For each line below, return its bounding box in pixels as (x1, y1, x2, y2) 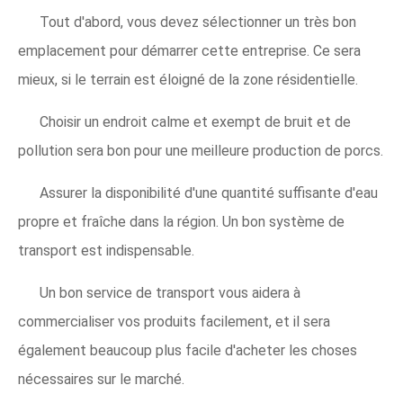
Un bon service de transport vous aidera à (40, 284, 300, 302)
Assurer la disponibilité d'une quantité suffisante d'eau (40, 184, 378, 202)
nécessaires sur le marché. (18, 371, 184, 389)
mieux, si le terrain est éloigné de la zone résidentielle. (18, 71, 358, 89)
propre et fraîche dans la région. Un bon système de (18, 213, 345, 231)
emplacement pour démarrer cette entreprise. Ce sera (18, 42, 361, 60)
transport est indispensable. (18, 242, 194, 260)
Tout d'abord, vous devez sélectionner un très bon (40, 13, 356, 31)
